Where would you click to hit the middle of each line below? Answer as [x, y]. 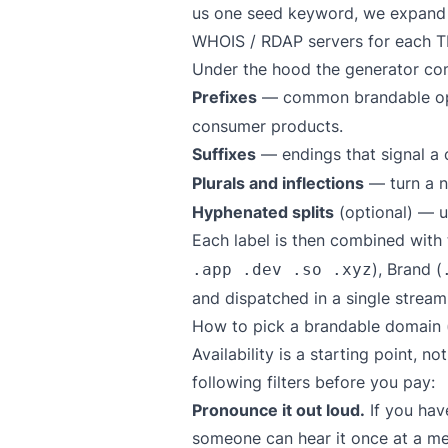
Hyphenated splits [263, 212]
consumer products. [267, 126]
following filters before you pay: [313, 382]
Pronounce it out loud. [278, 410]
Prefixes [224, 97]
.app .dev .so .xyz [282, 269]
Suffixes [224, 154]
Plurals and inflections [278, 183]
